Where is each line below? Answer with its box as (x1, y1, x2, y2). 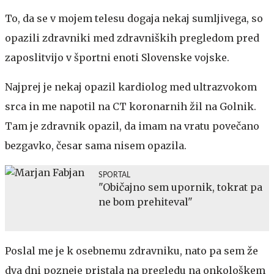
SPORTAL (98, 171, 130, 179)
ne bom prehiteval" (98, 195, 193, 208)
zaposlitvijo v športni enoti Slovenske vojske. (5, 51, 229, 64)
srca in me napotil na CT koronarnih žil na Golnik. (5, 100, 256, 113)
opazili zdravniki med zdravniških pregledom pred (5, 31, 259, 44)
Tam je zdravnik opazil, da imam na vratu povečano (5, 119, 259, 132)
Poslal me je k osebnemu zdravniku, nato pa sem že (5, 244, 258, 257)
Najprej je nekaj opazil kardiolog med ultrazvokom (5, 80, 257, 93)
